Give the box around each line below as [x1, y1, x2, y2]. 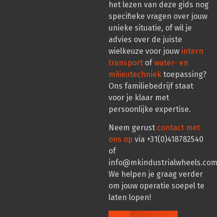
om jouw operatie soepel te [108, 181, 204, 191]
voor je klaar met [108, 93, 169, 102]
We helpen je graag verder [108, 170, 203, 179]
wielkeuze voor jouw [108, 46, 181, 56]
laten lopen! [108, 193, 151, 202]
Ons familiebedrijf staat [108, 81, 193, 91]
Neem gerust [108, 123, 157, 133]
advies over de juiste [108, 34, 182, 44]
